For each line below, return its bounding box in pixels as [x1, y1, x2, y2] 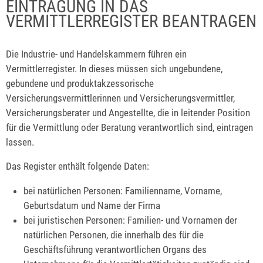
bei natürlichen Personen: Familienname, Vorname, [23, 185, 222, 197]
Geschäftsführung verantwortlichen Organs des [23, 244, 207, 256]
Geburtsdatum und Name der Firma [23, 200, 161, 212]
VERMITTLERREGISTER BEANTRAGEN [6, 11, 257, 31]
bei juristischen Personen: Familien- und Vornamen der [23, 214, 238, 227]
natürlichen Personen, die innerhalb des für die [23, 229, 204, 241]
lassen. [6, 136, 34, 148]
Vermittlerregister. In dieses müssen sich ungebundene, [6, 62, 222, 75]
